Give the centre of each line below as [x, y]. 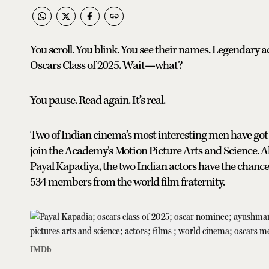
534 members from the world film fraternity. [127, 182]
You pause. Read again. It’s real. [98, 100]
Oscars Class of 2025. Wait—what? [106, 65]
